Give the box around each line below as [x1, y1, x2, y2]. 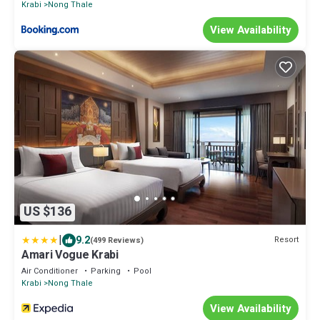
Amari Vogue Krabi [21, 246, 119, 264]
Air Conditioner [21, 264, 78, 277]
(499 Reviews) [90, 234, 144, 246]
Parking [91, 264, 121, 277]
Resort [274, 234, 299, 246]
